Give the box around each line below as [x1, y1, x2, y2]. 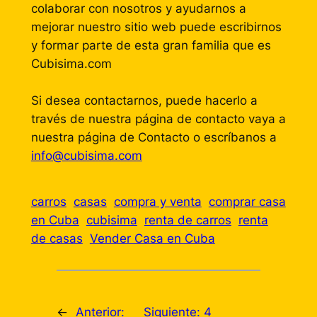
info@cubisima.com [30, 149, 142, 163]
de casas [30, 231, 83, 246]
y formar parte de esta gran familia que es [30, 38, 271, 53]
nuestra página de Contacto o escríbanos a [30, 130, 277, 145]
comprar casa [208, 195, 286, 209]
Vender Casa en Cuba [89, 231, 215, 246]
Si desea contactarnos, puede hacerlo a [30, 93, 258, 108]
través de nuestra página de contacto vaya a [30, 112, 286, 127]
